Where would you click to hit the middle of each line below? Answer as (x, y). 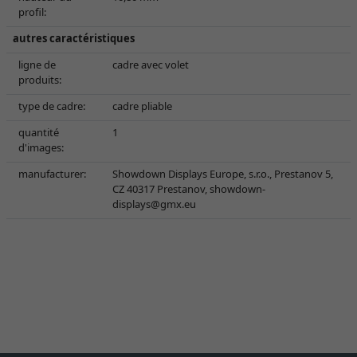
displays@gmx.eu (154, 204)
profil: (32, 12)
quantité (39, 132)
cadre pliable (142, 106)
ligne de (37, 65)
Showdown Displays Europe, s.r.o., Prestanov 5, (223, 174)
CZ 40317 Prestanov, (161, 189)
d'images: (41, 147)
